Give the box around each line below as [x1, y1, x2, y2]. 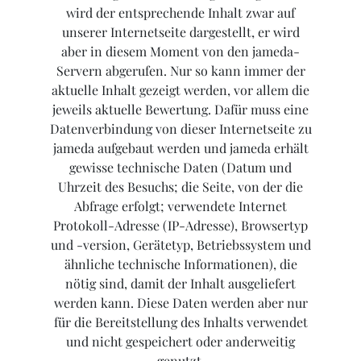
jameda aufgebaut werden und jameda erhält [52, 139, 309, 157]
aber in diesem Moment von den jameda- [61, 43, 300, 60]
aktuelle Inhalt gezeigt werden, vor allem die [52, 81, 309, 99]
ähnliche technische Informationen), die [64, 255, 297, 273]
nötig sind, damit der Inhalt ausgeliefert [65, 275, 296, 293]
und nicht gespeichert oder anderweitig [66, 333, 295, 351]
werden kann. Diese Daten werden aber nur [53, 294, 308, 312]
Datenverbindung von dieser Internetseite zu [49, 120, 312, 138]
